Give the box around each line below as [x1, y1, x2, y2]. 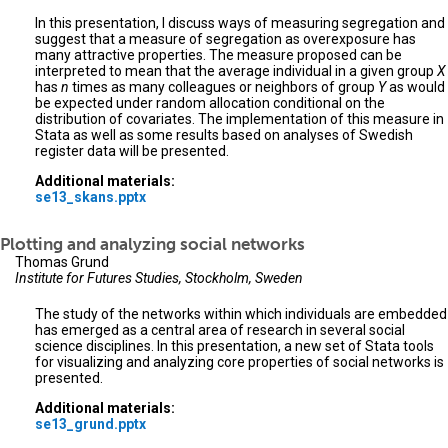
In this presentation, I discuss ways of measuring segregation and [35, 15, 445, 32]
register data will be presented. [35, 143, 229, 160]
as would [386, 79, 445, 96]
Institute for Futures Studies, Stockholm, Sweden [15, 270, 303, 287]
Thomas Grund [15, 254, 109, 271]
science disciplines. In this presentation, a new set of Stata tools [35, 338, 434, 355]
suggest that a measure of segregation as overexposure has [35, 31, 416, 48]
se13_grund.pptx [35, 416, 146, 433]
